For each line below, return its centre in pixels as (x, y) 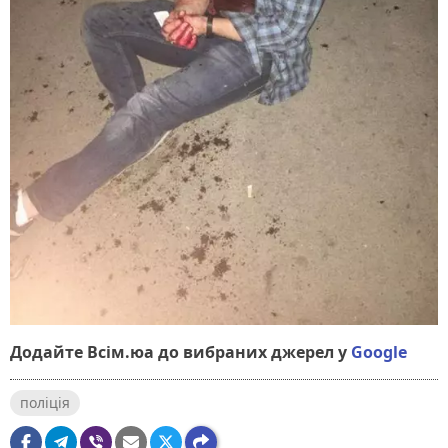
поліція (45, 402)
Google (379, 351)
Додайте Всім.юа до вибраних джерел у (178, 351)
